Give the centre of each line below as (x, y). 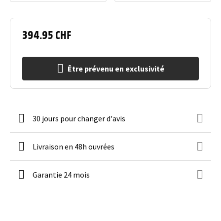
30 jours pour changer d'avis (79, 118)
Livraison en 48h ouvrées (74, 147)
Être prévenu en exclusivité (116, 69)
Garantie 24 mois (61, 175)
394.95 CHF (47, 34)
